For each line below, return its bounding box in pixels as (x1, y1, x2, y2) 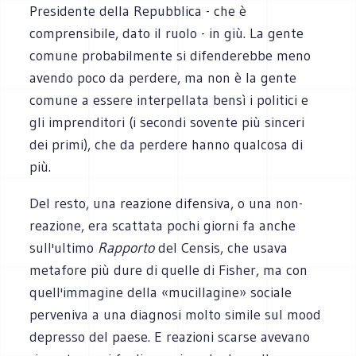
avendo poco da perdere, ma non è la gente (29, 68, 297, 87)
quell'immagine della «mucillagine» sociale (29, 283, 292, 301)
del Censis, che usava (154, 238, 288, 257)
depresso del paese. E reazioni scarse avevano (29, 327, 311, 346)
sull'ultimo (29, 238, 99, 257)
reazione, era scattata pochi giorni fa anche (29, 216, 296, 234)
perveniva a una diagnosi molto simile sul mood (29, 305, 322, 323)
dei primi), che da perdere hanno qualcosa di (29, 135, 304, 153)
